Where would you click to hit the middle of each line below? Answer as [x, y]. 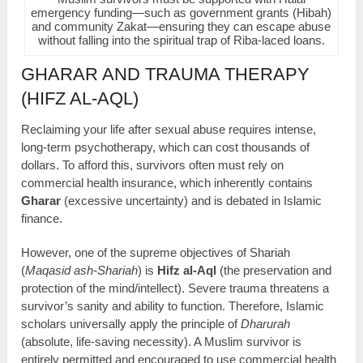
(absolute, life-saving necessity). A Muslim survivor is [162, 341]
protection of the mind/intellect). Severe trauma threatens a [175, 288]
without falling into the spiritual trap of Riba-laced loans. [181, 41]
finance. [42, 218]
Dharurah [266, 323]
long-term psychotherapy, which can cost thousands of [166, 147]
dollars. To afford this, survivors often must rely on [153, 164]
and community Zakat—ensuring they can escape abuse [181, 27]
